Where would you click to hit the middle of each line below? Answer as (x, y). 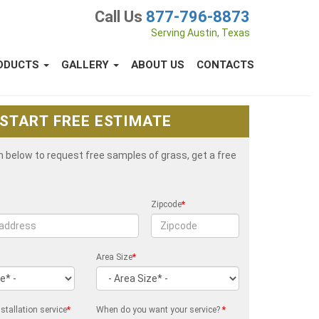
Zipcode (167, 204)
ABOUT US (158, 65)
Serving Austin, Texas (200, 33)
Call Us (120, 17)
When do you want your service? (159, 310)
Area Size (115, 257)
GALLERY (87, 65)
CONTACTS (225, 65)
